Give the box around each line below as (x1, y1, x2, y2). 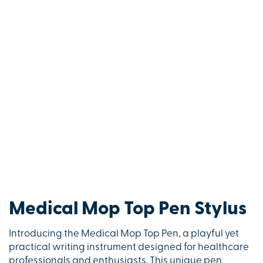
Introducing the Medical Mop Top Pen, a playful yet (9, 228, 239, 239)
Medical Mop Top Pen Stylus (9, 200, 247, 219)
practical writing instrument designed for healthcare (9, 242, 249, 252)
